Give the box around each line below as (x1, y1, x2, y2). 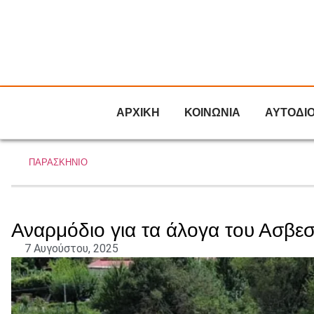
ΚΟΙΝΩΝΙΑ (184, 107, 240, 118)
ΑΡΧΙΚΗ (116, 107, 160, 118)
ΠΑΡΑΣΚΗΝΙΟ (29, 157, 88, 168)
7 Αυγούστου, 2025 (25, 242, 118, 255)
